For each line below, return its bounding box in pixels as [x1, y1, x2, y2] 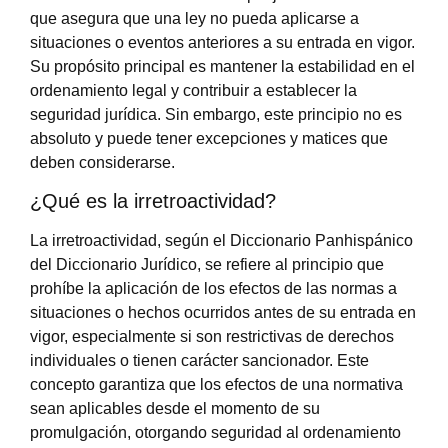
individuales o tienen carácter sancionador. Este [30, 352, 369, 370]
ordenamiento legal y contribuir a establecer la [30, 81, 357, 99]
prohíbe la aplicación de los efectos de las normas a [30, 280, 397, 298]
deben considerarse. [30, 153, 175, 171]
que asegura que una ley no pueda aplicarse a [30, 9, 359, 27]
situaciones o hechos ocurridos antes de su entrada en [30, 304, 416, 322]
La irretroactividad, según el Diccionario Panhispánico [30, 232, 413, 250]
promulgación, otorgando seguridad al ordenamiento [30, 424, 401, 442]
